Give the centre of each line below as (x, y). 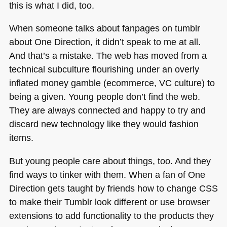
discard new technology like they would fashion (104, 124)
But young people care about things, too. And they (110, 161)
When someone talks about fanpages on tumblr (104, 28)
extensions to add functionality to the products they (111, 215)
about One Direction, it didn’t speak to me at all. (105, 42)
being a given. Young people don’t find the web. (104, 97)
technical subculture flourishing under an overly (104, 69)
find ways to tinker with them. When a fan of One (107, 174)
